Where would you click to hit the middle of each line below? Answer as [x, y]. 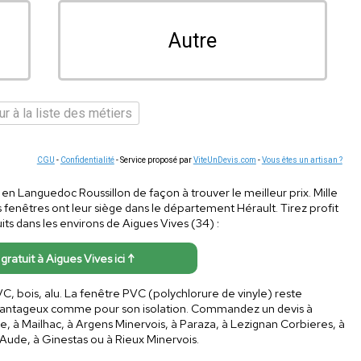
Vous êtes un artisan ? [302, 160]
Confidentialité [87, 160]
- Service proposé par [154, 160]
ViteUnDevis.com [224, 160]
